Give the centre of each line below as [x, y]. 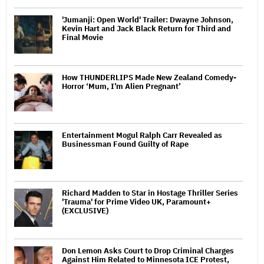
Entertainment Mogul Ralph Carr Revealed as [142, 135]
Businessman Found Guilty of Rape [125, 144]
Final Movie [82, 37]
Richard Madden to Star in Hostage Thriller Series [150, 193]
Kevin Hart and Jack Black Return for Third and [146, 28]
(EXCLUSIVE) [85, 210]
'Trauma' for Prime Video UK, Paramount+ [136, 202]
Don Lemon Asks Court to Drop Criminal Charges [148, 250]
